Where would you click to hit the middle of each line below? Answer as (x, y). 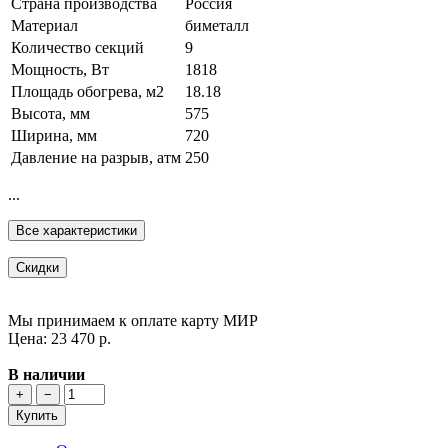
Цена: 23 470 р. (59, 339)
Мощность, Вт (60, 70)
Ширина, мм (54, 136)
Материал (44, 26)
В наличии (46, 375)
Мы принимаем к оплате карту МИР (133, 321)
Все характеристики (76, 231)
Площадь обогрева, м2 (87, 92)
